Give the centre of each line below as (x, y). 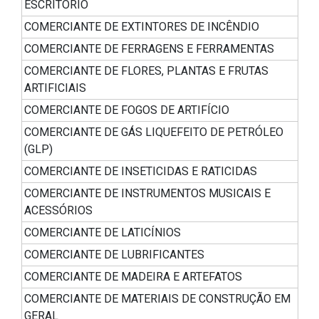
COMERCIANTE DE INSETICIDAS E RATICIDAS (141, 172)
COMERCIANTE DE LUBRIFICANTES (114, 255)
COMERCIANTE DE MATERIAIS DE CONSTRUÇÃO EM (157, 299)
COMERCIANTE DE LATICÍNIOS (103, 233)
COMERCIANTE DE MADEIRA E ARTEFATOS (133, 277)
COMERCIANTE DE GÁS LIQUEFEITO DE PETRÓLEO (154, 132)
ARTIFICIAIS (55, 88)
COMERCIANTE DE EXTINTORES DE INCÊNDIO (142, 27)
